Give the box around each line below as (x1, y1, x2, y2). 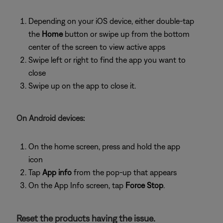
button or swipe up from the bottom (63, 29, 190, 38)
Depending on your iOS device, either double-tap (28, 16, 194, 25)
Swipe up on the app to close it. (28, 81, 136, 90)
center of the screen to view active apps (28, 42, 165, 51)
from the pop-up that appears (72, 168, 177, 177)
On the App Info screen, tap (28, 181, 125, 190)
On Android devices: (16, 113, 85, 122)
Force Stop (125, 181, 163, 190)
